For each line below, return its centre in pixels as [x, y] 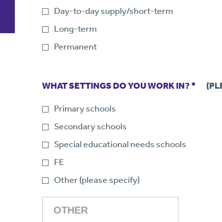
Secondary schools [91, 126]
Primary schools [85, 109]
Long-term [76, 29]
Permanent [76, 47]
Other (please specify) [97, 180]
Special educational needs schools [120, 144]
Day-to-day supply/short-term [114, 11]
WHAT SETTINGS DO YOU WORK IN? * [124, 86]
